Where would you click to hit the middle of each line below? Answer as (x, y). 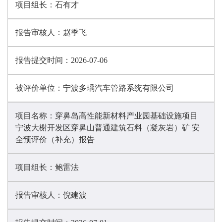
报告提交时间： (43, 60)
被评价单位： (39, 88)
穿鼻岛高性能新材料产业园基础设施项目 (126, 116)
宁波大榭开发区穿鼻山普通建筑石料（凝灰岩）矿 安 (108, 128)
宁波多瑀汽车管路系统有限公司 (118, 88)
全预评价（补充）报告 (55, 139)
